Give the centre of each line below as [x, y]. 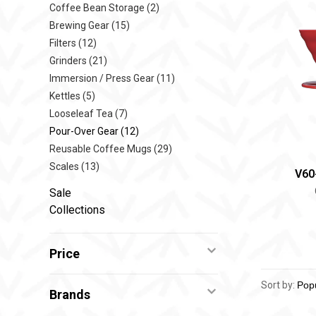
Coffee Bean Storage [98, 8]
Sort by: [278, 285]
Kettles [66, 96]
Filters [64, 43]
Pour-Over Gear [85, 131]
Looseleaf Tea [82, 114]
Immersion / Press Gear [103, 78]
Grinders [69, 61]
